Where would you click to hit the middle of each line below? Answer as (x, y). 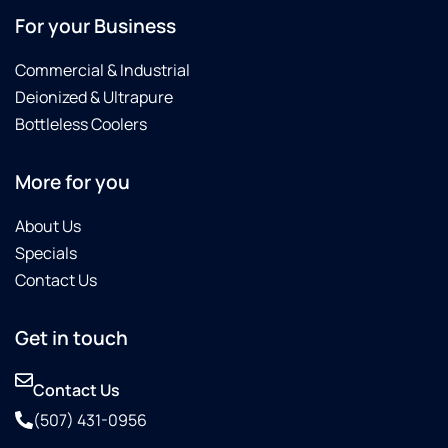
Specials (46, 252)
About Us (48, 225)
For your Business (95, 25)
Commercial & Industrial (102, 69)
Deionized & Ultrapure (94, 96)
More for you (72, 181)
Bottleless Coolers (81, 123)
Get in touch (71, 337)
